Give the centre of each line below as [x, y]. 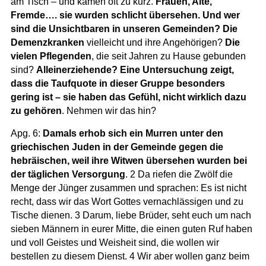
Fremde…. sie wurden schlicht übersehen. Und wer [125, 15]
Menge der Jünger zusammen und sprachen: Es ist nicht [128, 188]
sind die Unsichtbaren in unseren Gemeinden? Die [124, 28]
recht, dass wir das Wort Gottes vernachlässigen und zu [127, 201]
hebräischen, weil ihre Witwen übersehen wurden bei [129, 160]
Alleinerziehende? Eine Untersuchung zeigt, [135, 69]
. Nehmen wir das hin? [109, 110]
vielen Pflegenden [51, 56]
